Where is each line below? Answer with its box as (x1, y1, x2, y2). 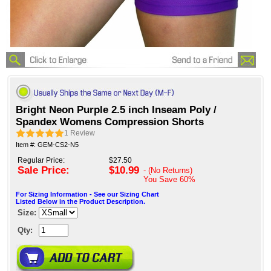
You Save (143, 175, 180, 184)
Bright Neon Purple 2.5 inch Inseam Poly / (16, 104, 217, 116)
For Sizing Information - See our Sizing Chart (16, 191, 159, 198)
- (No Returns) (143, 166, 192, 175)
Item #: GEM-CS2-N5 (16, 141, 79, 149)
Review (70, 129, 95, 138)
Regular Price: (18, 156, 65, 165)
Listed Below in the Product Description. (16, 198, 145, 206)
